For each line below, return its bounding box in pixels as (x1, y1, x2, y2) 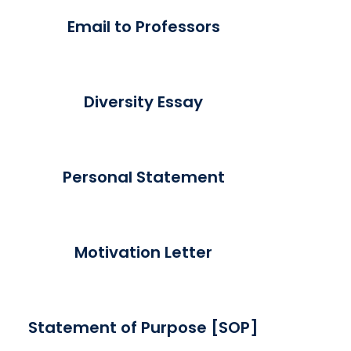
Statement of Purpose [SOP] (28, 316, 259, 338)
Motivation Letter (74, 241, 213, 263)
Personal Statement (62, 165, 225, 188)
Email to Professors (67, 15, 220, 38)
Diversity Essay (84, 90, 204, 113)
